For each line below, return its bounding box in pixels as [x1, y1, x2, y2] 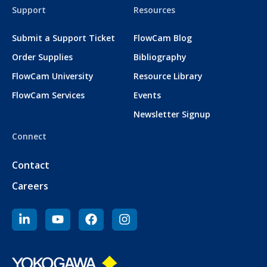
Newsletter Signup [133, 108, 210, 120]
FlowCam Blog [133, 32, 192, 44]
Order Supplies [12, 51, 73, 63]
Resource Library [133, 70, 203, 82]
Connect [12, 131, 46, 142]
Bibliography [133, 51, 187, 63]
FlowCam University [12, 70, 94, 82]
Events [133, 89, 161, 101]
